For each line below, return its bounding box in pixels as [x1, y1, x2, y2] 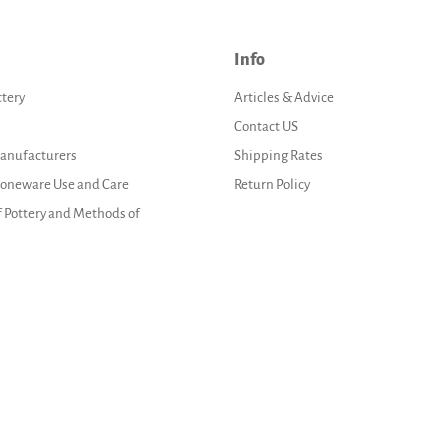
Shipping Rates [234, 147, 323, 163]
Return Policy [234, 176, 310, 192]
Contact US [234, 118, 298, 134]
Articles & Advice [234, 89, 334, 105]
